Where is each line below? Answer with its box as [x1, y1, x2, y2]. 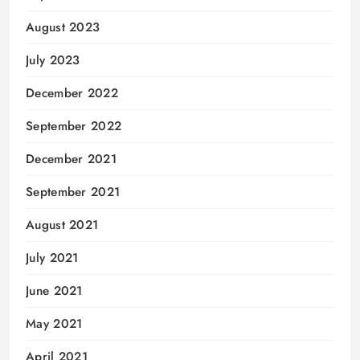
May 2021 [26, 315, 83, 333]
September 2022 [26, 117, 122, 136]
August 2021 [26, 216, 99, 235]
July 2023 [26, 51, 80, 70]
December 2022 [26, 84, 118, 103]
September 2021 [26, 183, 121, 202]
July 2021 [26, 249, 79, 268]
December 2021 [26, 150, 117, 169]
